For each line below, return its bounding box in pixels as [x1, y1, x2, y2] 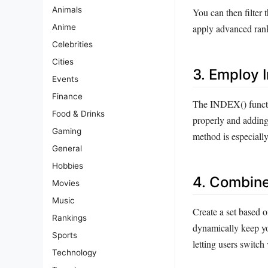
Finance [52, 92, 83, 102]
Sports [52, 230, 77, 240]
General [52, 144, 82, 154]
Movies [52, 178, 80, 188]
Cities [52, 57, 74, 67]
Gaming [52, 126, 81, 136]
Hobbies [52, 161, 83, 171]
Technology [52, 248, 97, 258]
